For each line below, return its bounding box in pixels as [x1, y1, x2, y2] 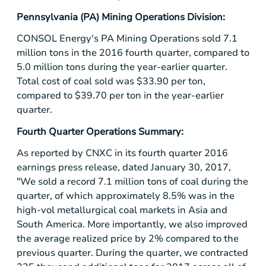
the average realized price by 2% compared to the [17, 232, 239, 245]
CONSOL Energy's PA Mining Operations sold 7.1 [17, 32, 237, 46]
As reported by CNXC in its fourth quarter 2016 [17, 146, 228, 160]
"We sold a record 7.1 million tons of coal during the [17, 175, 248, 188]
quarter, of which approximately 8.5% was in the [17, 189, 235, 202]
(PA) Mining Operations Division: [78, 11, 225, 24]
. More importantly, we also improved [83, 217, 248, 231]
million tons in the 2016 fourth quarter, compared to [17, 46, 249, 60]
